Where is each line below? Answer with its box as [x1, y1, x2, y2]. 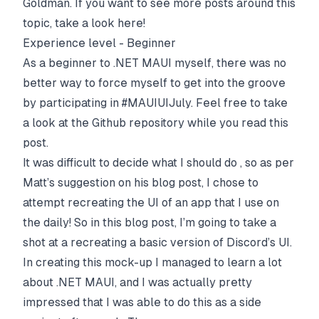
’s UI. [268, 236, 292, 249]
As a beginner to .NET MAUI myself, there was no [23, 56, 286, 70]
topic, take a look [23, 16, 117, 30]
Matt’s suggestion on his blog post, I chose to [23, 176, 258, 189]
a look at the [23, 116, 92, 130]
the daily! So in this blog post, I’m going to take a [23, 216, 276, 229]
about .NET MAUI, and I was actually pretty [23, 276, 252, 289]
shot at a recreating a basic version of [23, 236, 226, 249]
